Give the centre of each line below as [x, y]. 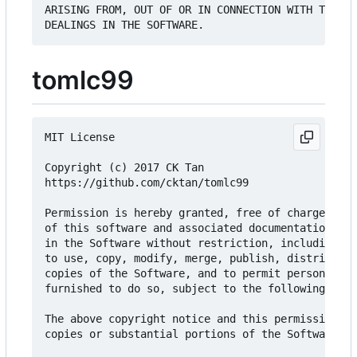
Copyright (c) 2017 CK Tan [124, 168]
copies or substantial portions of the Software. [194, 334]
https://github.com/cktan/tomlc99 [147, 183]
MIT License [80, 137]
